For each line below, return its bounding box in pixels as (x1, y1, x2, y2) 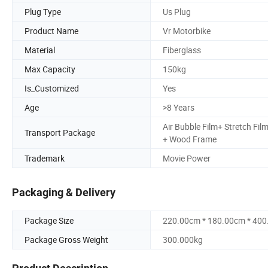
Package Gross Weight (25, 234, 108, 246)
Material (25, 44, 55, 56)
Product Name (25, 25, 78, 36)
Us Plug (163, 5, 191, 17)
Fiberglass (163, 44, 201, 56)
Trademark (25, 152, 65, 164)
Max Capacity (25, 63, 75, 75)
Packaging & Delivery (12, 186, 115, 199)
